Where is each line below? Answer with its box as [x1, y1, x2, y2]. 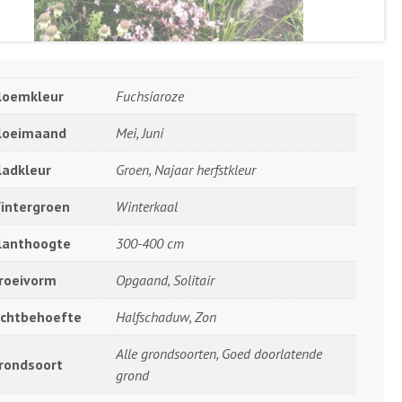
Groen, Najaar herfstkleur [116, 160, 256, 179]
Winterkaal [116, 197, 178, 215]
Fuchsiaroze [116, 86, 184, 105]
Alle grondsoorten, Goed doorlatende [116, 344, 322, 363]
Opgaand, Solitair [116, 270, 214, 289]
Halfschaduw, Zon [116, 307, 216, 326]
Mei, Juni [116, 123, 163, 142]
